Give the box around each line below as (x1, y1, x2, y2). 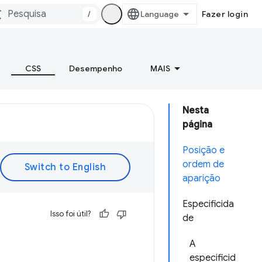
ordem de (182, 158, 224, 170)
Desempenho (69, 63, 122, 74)
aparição (182, 173, 220, 184)
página (182, 119, 212, 130)
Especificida (182, 198, 234, 210)
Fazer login (201, 9, 248, 19)
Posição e (182, 144, 225, 156)
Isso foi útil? (50, 209, 91, 219)
